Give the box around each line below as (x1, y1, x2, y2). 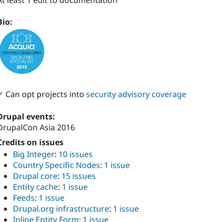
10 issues (58, 149, 93, 160)
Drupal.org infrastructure (13, 203, 109, 215)
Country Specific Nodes (13, 160, 100, 171)
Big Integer (13, 149, 55, 160)
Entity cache (13, 181, 58, 193)
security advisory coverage (86, 89, 186, 100)
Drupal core (13, 170, 57, 182)
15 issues (61, 170, 96, 182)
